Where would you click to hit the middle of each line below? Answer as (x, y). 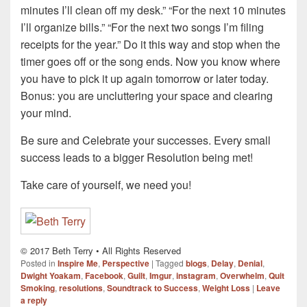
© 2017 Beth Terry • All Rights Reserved (101, 251)
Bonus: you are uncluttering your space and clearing (147, 96)
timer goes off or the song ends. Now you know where (150, 62)
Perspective (126, 263)
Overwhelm (242, 276)
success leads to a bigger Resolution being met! (137, 158)
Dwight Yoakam (51, 276)
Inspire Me (78, 263)
